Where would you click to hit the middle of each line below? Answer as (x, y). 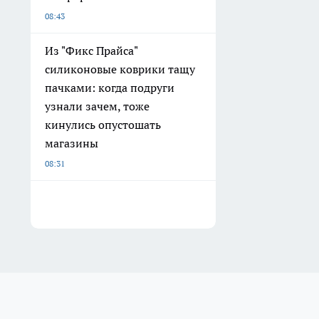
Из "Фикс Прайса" (91, 51)
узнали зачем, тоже (97, 106)
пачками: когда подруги (110, 88)
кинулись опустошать (103, 125)
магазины (72, 143)
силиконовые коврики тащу (120, 69)
